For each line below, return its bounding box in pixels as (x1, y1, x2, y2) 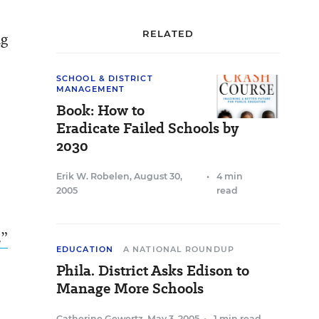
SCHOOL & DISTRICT (56, 73, 153, 83)
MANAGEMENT (56, 84, 125, 94)
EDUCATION (56, 244, 113, 254)
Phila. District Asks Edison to (56, 261, 249, 281)
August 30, (134, 171, 182, 182)
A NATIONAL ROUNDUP (123, 244, 234, 254)
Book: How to (56, 100, 145, 120)
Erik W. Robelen (56, 171, 130, 182)
